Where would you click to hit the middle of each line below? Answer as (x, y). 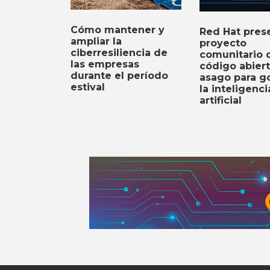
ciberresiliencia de (119, 53)
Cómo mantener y (118, 30)
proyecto (223, 43)
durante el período (119, 76)
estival (88, 87)
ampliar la (96, 42)
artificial (220, 101)
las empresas (105, 64)
